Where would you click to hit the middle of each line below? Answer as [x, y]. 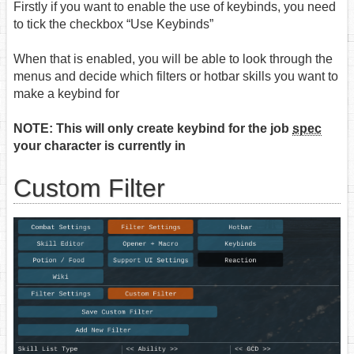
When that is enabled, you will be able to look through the [173, 59]
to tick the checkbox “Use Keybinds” [113, 24]
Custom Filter [89, 188]
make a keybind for [66, 94]
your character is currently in [100, 146]
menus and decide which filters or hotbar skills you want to [176, 77]
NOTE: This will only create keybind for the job [153, 129]
